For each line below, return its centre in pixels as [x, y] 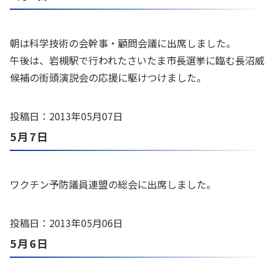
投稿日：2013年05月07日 [66, 116]
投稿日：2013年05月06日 [66, 223]
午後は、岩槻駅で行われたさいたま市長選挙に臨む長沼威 [137, 60]
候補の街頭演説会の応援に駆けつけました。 [108, 77]
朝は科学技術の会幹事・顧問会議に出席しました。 [123, 43]
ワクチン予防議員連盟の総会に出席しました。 [113, 184]
